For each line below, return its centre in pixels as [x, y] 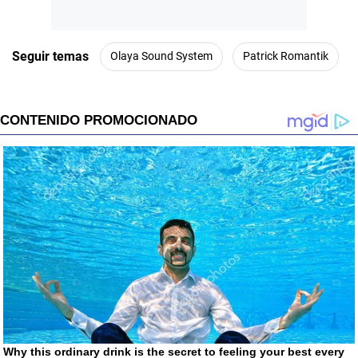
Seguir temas [50, 57]
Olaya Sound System [161, 56]
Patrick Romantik [286, 56]
